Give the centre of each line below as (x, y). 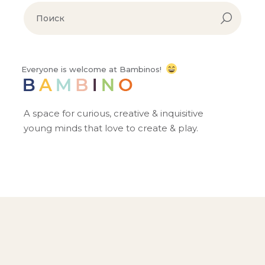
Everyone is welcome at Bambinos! (92, 70)
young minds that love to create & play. (111, 128)
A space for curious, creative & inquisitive (114, 114)
